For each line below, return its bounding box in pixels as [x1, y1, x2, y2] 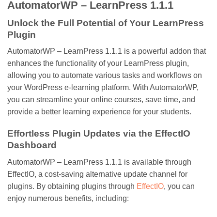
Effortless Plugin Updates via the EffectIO [7, 128, 190, 139]
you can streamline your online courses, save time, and [7, 95, 195, 104]
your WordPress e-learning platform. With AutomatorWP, [7, 83, 199, 92]
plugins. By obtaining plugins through [7, 182, 137, 190]
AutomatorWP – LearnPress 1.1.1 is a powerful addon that [7, 47, 206, 56]
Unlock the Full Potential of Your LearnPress [7, 17, 204, 28]
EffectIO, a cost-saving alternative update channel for [7, 170, 187, 178]
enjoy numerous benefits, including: [7, 194, 129, 202]
